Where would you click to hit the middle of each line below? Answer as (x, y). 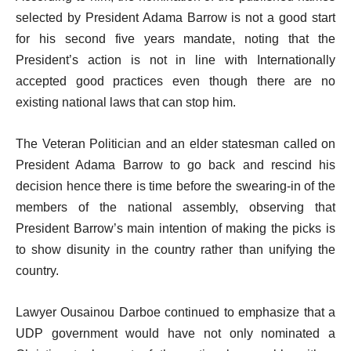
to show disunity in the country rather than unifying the (175, 250)
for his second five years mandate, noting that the (175, 39)
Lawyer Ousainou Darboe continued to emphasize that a (175, 312)
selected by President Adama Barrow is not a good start (175, 18)
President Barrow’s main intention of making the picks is (175, 228)
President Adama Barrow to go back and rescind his (175, 165)
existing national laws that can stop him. (126, 102)
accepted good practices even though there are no (175, 81)
